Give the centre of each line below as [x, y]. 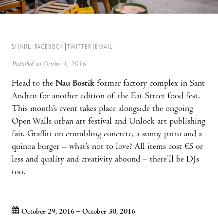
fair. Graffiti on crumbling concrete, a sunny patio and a [107, 134]
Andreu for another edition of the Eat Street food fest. [106, 96]
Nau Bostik [75, 84]
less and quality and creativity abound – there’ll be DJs [105, 160]
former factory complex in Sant [150, 84]
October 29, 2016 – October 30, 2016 [78, 212]
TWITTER [79, 47]
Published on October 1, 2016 [49, 64]
